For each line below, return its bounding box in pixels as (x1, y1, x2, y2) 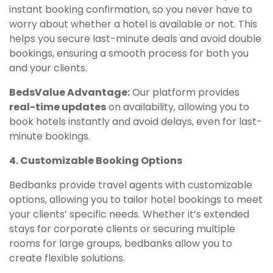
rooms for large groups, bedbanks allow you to (9, 236, 232, 250)
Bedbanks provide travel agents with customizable (9, 177, 252, 192)
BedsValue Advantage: (9, 85, 130, 99)
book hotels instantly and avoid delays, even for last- (9, 114, 262, 129)
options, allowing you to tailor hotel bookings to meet (9, 192, 263, 207)
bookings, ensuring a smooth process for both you (9, 46, 249, 60)
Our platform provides (130, 85, 239, 99)
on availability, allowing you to (106, 99, 249, 114)
